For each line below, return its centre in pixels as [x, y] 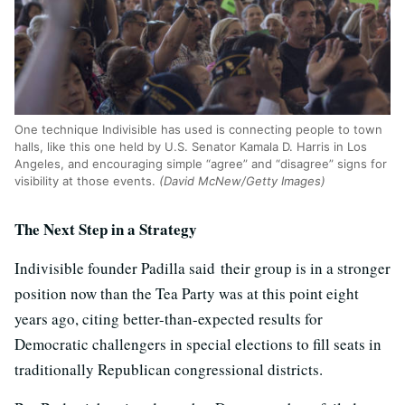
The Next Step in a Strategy [106, 230]
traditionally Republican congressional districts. [169, 370]
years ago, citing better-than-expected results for [169, 319]
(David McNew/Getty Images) [242, 181]
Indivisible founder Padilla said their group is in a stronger [202, 268]
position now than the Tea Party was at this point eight [187, 294]
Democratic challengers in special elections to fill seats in [198, 344]
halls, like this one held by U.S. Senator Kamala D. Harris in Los [191, 147]
